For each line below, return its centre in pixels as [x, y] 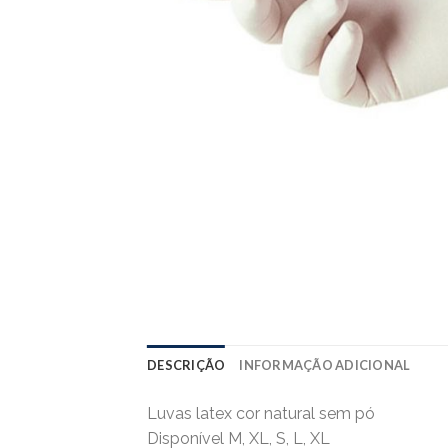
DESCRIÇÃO [186, 364]
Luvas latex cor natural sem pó [261, 413]
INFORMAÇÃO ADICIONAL [325, 364]
